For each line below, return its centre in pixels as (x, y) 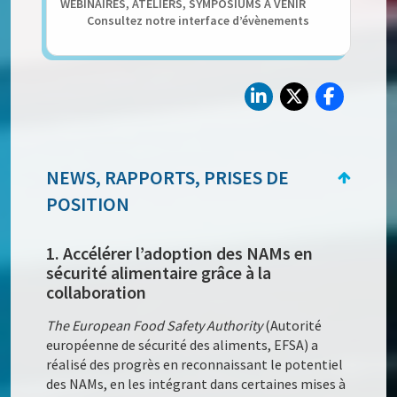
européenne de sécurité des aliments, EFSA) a (183, 345)
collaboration (97, 292)
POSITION (88, 204)
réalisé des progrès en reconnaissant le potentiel (195, 365)
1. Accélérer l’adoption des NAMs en (180, 253)
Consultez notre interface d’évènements (198, 21)
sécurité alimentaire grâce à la (159, 273)
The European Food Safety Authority (155, 326)
